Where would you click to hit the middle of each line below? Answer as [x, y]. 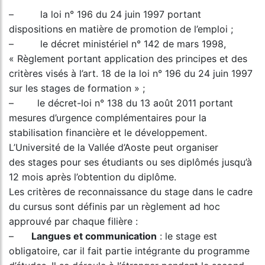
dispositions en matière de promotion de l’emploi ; [121, 29]
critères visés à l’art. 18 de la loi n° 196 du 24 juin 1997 [131, 73]
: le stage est [187, 236]
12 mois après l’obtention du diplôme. [93, 177]
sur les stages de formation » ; [77, 88]
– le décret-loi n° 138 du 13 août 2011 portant [121, 103]
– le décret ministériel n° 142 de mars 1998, [117, 44]
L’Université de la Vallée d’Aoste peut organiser [114, 147]
